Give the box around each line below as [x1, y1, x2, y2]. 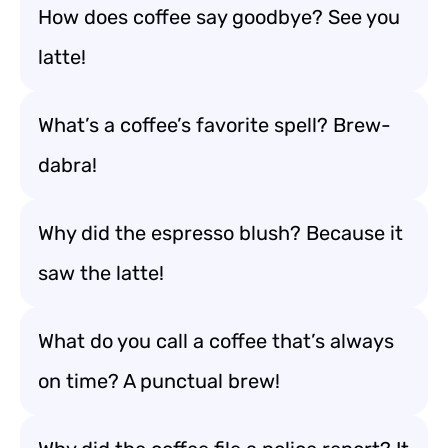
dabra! [38, 153, 97, 177]
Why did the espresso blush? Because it [38, 221, 403, 245]
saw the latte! [38, 261, 164, 285]
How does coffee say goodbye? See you [38, 5, 400, 29]
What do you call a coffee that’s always [38, 329, 394, 353]
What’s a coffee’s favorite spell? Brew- [38, 113, 391, 137]
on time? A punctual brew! [38, 369, 280, 393]
